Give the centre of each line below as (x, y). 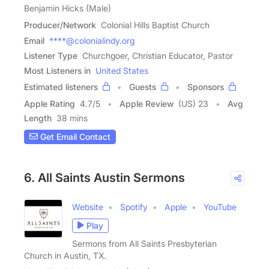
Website (88, 207)
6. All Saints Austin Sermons (104, 177)
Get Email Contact (74, 137)
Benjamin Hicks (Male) (68, 8)
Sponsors (206, 86)
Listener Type (51, 55)
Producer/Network (60, 25)
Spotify (134, 207)
